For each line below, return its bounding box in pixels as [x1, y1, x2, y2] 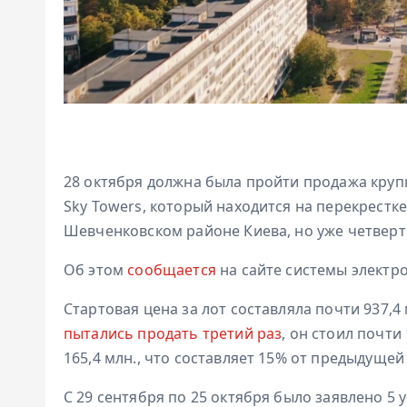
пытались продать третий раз [64, 323, 283, 343]
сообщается [127, 259, 216, 280]
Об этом [64, 259, 128, 280]
